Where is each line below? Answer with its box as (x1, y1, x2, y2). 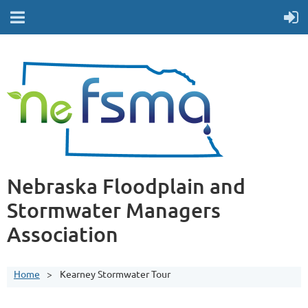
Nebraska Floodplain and (7, 173, 245, 199)
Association (7, 221, 118, 247)
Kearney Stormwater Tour (60, 267, 170, 280)
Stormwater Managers (7, 197, 221, 223)
